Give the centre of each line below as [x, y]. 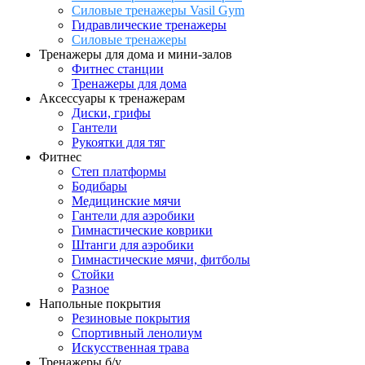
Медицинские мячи [126, 201]
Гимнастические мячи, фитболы [161, 259]
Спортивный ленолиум [137, 333]
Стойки [93, 274]
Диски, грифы [111, 113]
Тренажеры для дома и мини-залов [136, 54]
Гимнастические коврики [142, 230]
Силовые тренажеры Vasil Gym [158, 10]
